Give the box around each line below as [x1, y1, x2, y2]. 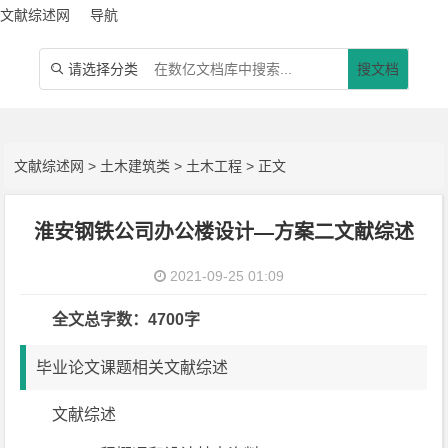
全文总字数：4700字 [52, 311, 201, 328]
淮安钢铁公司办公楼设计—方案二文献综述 [33, 221, 414, 243]
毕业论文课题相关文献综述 [36, 359, 229, 376]
